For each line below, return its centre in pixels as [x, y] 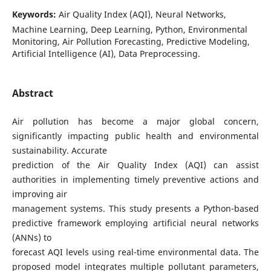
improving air [39, 194]
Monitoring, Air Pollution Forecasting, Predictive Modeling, [131, 41]
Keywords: [35, 14]
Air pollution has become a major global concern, [135, 121]
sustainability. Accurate [59, 150]
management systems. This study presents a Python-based [135, 208]
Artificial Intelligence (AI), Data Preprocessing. [106, 53]
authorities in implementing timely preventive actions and [135, 179]
